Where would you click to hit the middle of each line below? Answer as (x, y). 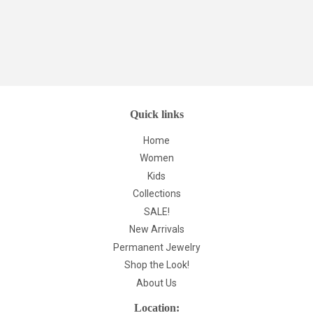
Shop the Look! (156, 265)
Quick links (156, 114)
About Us (156, 283)
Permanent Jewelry (156, 247)
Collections (156, 194)
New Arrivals (156, 230)
